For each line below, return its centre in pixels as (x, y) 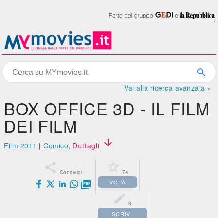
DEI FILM (41, 126)
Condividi (71, 172)
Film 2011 (20, 145)
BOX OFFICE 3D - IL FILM (107, 108)
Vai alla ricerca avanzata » (168, 88)
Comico (56, 145)
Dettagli (88, 145)
